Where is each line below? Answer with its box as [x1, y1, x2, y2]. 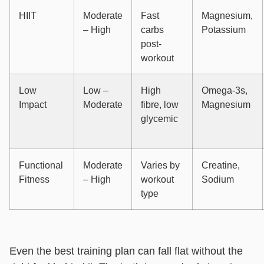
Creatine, [202, 160, 240, 171]
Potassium [202, 24, 246, 35]
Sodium [202, 174, 234, 185]
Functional [19, 160, 63, 171]
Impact [19, 99, 47, 110]
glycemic [141, 113, 178, 124]
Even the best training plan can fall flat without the [9, 245, 243, 257]
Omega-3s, [202, 85, 247, 96]
